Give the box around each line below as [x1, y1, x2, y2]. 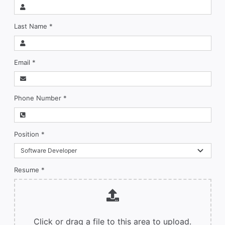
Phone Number [14, 94, 63, 102]
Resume [14, 165, 41, 174]
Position [14, 130, 41, 138]
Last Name [14, 22, 49, 31]
